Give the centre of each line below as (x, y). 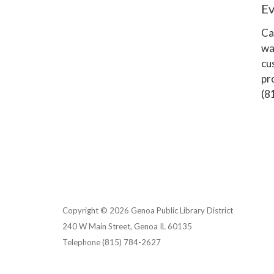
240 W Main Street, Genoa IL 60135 (127, 226)
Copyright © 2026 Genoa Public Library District (148, 210)
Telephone (81, 242)
